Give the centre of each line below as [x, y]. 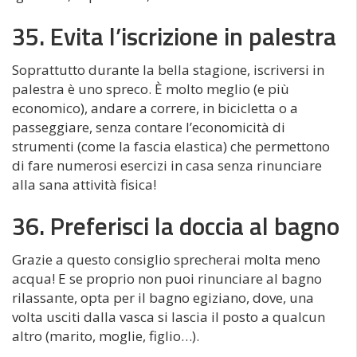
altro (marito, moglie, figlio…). [106, 335]
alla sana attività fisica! [84, 184]
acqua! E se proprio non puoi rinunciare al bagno [167, 278]
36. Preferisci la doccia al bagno [176, 226]
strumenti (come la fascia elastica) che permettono [171, 146]
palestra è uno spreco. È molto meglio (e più [151, 88]
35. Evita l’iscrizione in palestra [174, 36]
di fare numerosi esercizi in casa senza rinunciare [167, 165]
